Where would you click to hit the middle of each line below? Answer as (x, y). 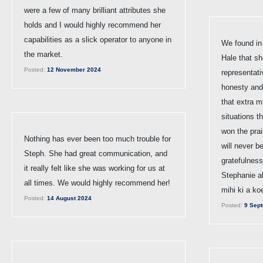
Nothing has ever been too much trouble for (97, 139)
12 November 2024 (73, 69)
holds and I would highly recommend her (92, 25)
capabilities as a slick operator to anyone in (98, 39)
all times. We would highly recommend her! (97, 183)
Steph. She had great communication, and (96, 153)
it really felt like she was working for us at (95, 168)
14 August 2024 (68, 198)
